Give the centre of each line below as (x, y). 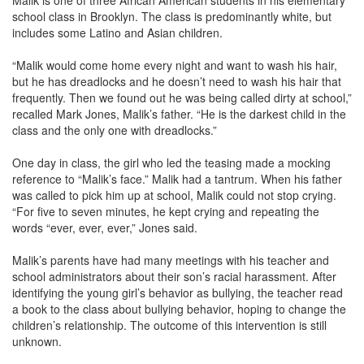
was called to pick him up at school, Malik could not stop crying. (174, 195)
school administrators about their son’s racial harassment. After (174, 276)
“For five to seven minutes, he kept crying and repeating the (166, 211)
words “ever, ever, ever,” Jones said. (105, 227)
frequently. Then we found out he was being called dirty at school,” (182, 97)
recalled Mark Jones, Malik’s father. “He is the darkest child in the (179, 114)
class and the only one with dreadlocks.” (115, 130)
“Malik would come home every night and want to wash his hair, (175, 65)
